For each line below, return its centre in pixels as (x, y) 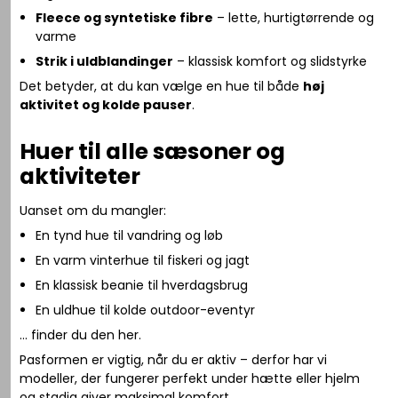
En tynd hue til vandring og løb (129, 235)
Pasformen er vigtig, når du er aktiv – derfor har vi (174, 359)
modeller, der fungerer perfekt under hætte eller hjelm (190, 378)
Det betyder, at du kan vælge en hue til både (162, 86)
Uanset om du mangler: (93, 210)
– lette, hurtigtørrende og (293, 17)
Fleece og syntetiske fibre (124, 17)
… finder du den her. (81, 334)
